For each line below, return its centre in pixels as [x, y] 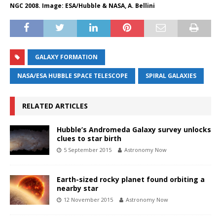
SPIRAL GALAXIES [171, 75]
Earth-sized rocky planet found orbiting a [131, 179]
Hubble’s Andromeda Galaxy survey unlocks [134, 129]
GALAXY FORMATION [66, 57]
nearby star [77, 188]
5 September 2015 [88, 149]
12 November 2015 [88, 199]
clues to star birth [89, 138]
